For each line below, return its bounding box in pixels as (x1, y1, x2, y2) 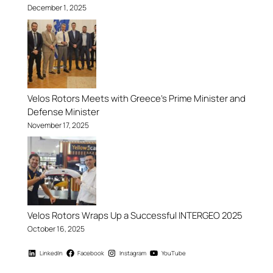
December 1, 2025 (27, 2, 87, 13)
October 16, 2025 (27, 224, 85, 235)
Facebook (77, 249, 105, 257)
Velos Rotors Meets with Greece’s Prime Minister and (27, 91, 246, 105)
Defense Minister (27, 105, 99, 118)
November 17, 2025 (27, 119, 89, 130)
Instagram (119, 249, 147, 257)
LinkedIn (39, 249, 63, 257)
